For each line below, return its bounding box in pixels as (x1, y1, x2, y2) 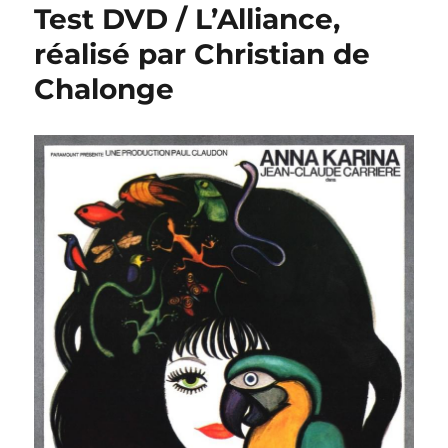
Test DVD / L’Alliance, (34, 2, 341, 36)
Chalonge (34, 72, 175, 106)
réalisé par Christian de (34, 37, 371, 71)
